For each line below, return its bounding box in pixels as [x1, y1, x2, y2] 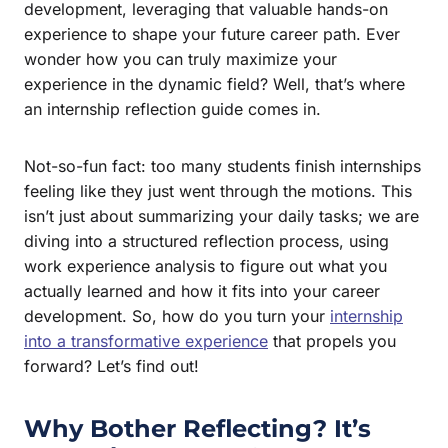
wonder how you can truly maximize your [24, 48, 337, 69]
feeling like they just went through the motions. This [24, 180, 412, 201]
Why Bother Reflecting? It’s [24, 413, 371, 443]
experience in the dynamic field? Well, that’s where [24, 73, 405, 94]
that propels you [268, 330, 396, 351]
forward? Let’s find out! [24, 355, 199, 376]
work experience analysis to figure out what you [24, 255, 387, 276]
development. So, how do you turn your [24, 305, 330, 326]
